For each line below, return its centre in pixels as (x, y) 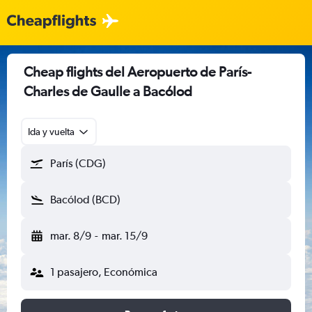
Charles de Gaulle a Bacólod (108, 91)
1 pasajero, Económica (104, 272)
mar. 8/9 (71, 236)
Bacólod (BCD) (85, 200)
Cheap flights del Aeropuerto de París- (138, 71)
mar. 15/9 (124, 236)
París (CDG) (78, 163)
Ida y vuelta (51, 132)
